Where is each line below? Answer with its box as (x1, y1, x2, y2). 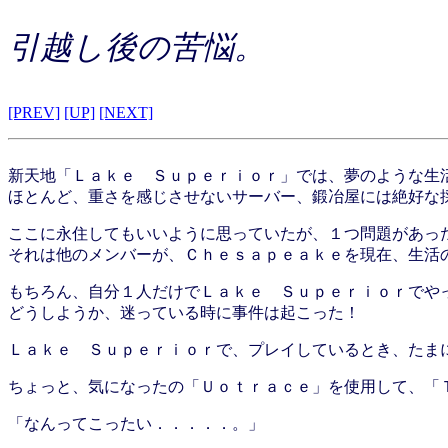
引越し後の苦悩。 (8, 29, 266, 65)
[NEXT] (99, 104, 153, 121)
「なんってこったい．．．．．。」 (8, 415, 264, 432)
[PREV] (8, 104, 60, 121)
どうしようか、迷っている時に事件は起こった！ (8, 304, 360, 321)
